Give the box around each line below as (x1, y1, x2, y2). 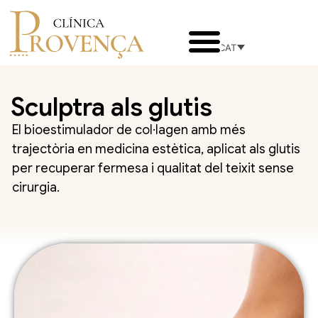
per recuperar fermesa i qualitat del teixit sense (12, 160, 294, 176)
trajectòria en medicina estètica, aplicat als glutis (12, 141, 300, 157)
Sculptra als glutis (11, 91, 212, 123)
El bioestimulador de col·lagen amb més (12, 121, 246, 138)
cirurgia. (12, 179, 60, 195)
